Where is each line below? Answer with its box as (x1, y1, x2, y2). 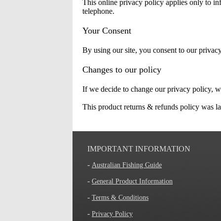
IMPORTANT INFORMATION (87, 145, 190, 153)
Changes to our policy (82, 65, 161, 74)
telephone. (82, 7, 114, 15)
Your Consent (82, 26, 131, 36)
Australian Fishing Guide (92, 161, 162, 169)
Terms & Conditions (92, 194, 148, 201)
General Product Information (92, 178, 173, 185)
